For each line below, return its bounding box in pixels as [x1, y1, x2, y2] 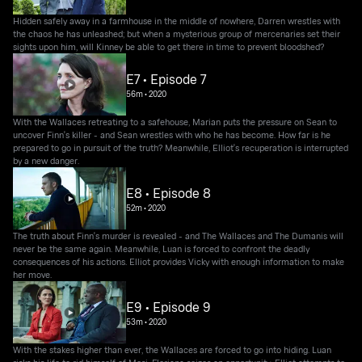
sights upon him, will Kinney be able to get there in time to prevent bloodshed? [13, 40, 325, 53]
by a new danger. [13, 154, 80, 167]
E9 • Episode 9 [126, 297, 212, 316]
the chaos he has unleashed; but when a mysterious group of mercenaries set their [13, 27, 341, 40]
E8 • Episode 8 [126, 183, 212, 202]
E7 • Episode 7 [126, 69, 207, 88]
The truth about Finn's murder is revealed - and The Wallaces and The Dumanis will [13, 229, 344, 242]
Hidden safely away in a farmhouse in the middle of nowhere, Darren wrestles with [13, 15, 341, 27]
